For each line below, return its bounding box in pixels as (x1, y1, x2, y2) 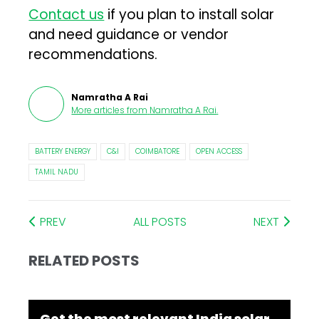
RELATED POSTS (28, 250, 140, 271)
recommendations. (28, 44, 158, 64)
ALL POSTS (133, 213, 187, 230)
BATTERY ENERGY (35, 145, 91, 157)
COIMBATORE (135, 145, 180, 157)
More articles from (71, 103, 148, 116)
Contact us (28, 4, 105, 24)
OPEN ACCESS (196, 145, 243, 157)
